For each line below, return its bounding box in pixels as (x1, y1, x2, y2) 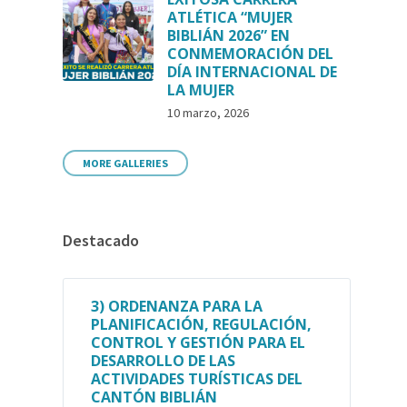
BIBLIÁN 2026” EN (167, 25, 291, 45)
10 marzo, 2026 (167, 104, 250, 121)
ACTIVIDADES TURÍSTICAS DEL (91, 369, 303, 389)
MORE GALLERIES (83, 156, 169, 170)
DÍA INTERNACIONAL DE (167, 62, 338, 82)
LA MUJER (167, 80, 235, 100)
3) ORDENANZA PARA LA (91, 296, 263, 316)
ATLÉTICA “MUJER (167, 7, 293, 27)
